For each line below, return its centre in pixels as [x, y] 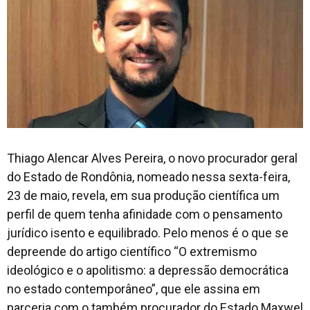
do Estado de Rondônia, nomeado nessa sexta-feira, [148, 176]
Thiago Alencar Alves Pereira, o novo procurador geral [152, 158]
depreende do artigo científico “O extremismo [132, 251]
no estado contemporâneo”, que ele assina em [134, 289]
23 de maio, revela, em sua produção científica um [143, 195]
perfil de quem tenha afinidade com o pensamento [145, 214]
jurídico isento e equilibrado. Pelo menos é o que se [148, 232]
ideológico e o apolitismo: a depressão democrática [148, 270]
